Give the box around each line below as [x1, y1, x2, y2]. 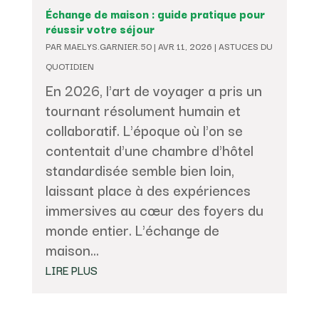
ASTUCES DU [218, 39, 273, 53]
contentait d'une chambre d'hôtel [45, 139, 253, 162]
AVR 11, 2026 [157, 39, 212, 53]
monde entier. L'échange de [45, 219, 219, 241]
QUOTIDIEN [45, 59, 94, 73]
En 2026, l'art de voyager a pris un [45, 79, 262, 102]
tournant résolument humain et [45, 99, 241, 122]
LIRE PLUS [45, 261, 98, 279]
